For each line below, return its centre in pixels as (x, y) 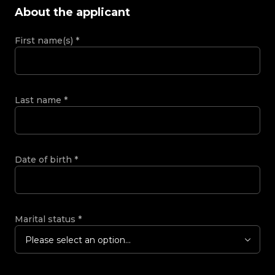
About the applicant (72, 12)
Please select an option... (78, 240)
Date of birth (45, 159)
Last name (39, 100)
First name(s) (45, 40)
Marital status (46, 219)
